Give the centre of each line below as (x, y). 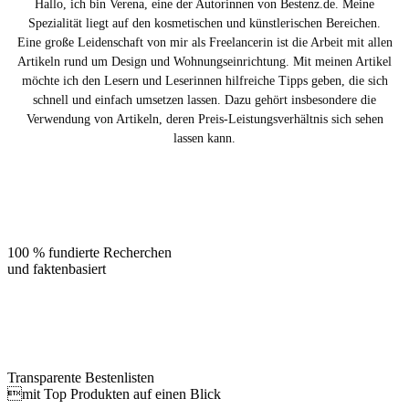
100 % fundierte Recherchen (89, 253)
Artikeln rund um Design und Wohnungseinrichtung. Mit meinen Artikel (204, 62)
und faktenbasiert (57, 269)
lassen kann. (204, 139)
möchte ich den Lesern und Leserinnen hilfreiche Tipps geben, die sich (204, 81)
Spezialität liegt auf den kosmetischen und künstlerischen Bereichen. (204, 24)
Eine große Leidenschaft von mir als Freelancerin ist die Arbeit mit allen (204, 43)
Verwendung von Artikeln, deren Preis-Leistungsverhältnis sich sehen (204, 120)
